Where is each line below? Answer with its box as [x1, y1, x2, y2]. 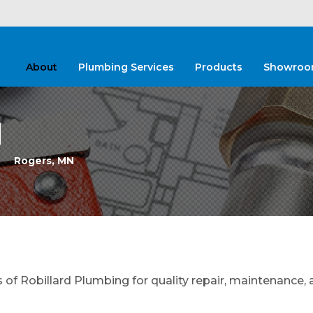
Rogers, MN [14, 154, 74, 167]
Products [195, 61, 242, 73]
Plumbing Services [78, 61, 174, 73]
